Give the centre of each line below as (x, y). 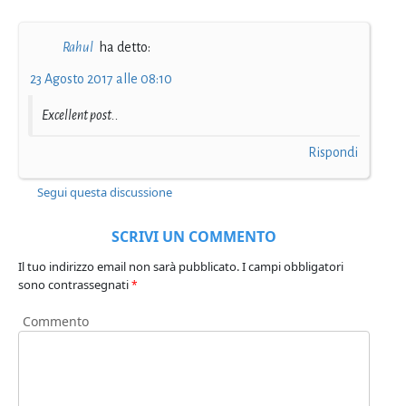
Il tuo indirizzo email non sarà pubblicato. (129, 267)
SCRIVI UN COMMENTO (194, 237)
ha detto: (125, 48)
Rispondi (333, 153)
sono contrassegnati (75, 285)
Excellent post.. (80, 116)
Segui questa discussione (105, 193)
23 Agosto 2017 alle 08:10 (101, 79)
